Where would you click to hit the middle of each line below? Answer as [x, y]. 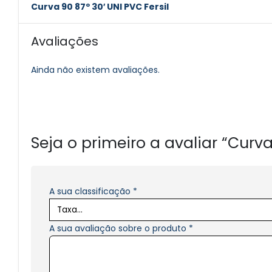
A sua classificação [91, 192]
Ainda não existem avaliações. [95, 70]
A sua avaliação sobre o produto [119, 229]
